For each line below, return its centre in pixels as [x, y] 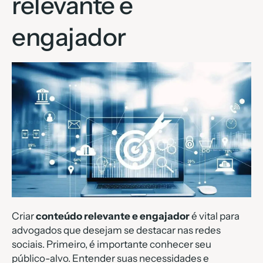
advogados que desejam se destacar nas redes [116, 230]
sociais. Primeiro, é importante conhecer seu [112, 245]
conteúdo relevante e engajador [113, 216]
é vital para [215, 216]
